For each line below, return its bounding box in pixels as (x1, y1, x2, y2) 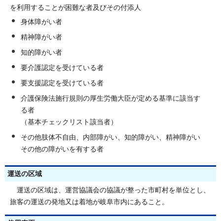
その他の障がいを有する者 (21, 145, 104, 153)
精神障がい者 (21, 33, 62, 41)
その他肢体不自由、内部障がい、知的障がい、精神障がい (21, 133, 200, 141)
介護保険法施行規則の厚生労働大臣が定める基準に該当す (21, 94, 200, 102)
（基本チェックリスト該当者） (21, 118, 117, 126)
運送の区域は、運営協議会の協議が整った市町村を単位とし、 (10, 186, 210, 194)
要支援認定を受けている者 (21, 79, 104, 87)
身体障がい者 (21, 18, 62, 26)
